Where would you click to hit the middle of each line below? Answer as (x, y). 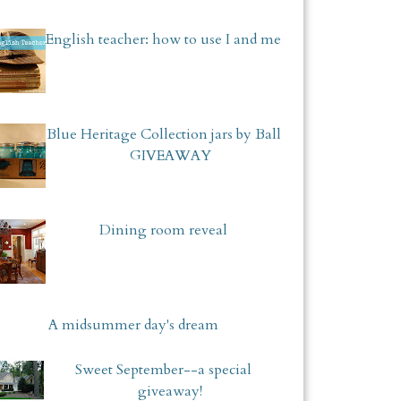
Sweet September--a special (164, 369)
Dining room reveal (164, 230)
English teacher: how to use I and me (164, 40)
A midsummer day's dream (133, 325)
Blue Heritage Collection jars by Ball (163, 135)
